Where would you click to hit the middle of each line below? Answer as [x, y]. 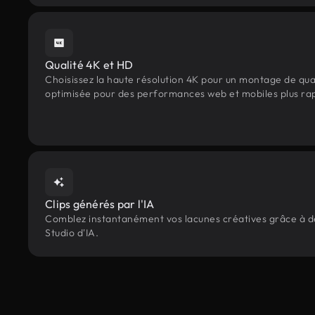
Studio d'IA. [72, 233]
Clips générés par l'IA [100, 204]
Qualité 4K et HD [89, 65]
